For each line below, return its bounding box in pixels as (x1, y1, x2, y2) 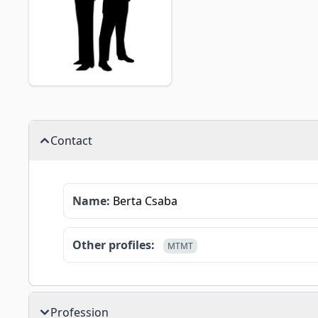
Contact (50, 133, 92, 148)
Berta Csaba (110, 193, 177, 209)
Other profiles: (72, 237, 155, 253)
